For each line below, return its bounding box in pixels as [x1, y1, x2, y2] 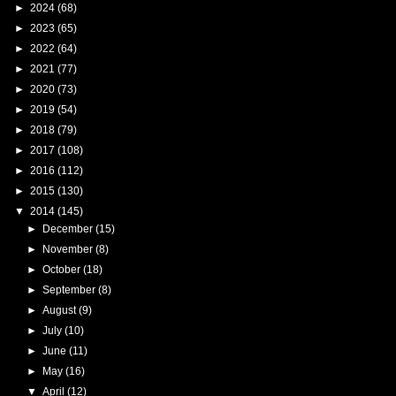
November [42, 242, 95, 255]
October [42, 263, 83, 276]
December [42, 222, 95, 235]
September [42, 283, 98, 296]
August [42, 303, 79, 316]
